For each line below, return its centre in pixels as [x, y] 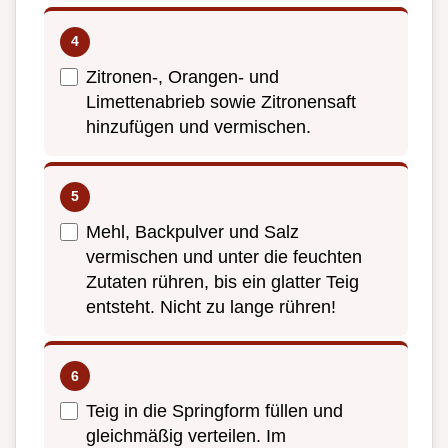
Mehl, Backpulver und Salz [192, 231]
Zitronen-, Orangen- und [182, 76]
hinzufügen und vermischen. [198, 126]
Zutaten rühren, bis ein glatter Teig [222, 281]
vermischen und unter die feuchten [224, 256]
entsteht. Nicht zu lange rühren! [211, 306]
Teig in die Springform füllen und [214, 411]
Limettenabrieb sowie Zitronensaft [221, 101]
